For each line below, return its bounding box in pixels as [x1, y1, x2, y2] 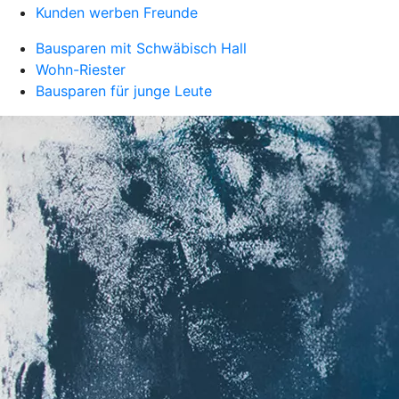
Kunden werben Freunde [36, 4, 198, 21]
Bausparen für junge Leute [36, 82, 212, 100]
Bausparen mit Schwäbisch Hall [36, 39, 247, 57]
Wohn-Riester [36, 61, 126, 78]
